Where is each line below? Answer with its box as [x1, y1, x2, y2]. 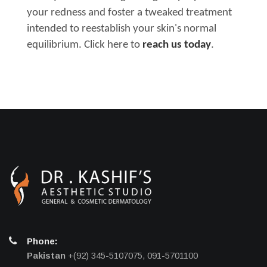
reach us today [142, 39, 211, 51]
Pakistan [27, 250, 66, 260]
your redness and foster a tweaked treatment [27, 7, 232, 18]
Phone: [27, 235, 58, 246]
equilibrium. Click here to [27, 39, 142, 51]
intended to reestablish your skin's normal [27, 23, 216, 35]
